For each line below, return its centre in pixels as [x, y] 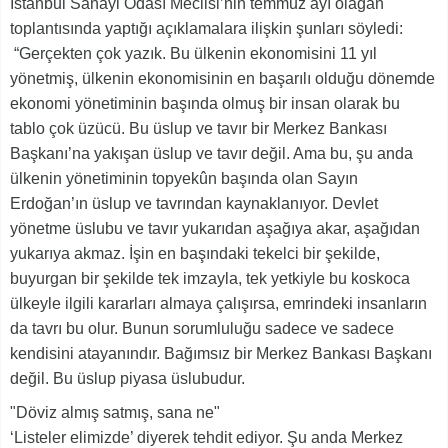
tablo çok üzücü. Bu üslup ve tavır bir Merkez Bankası [198, 129]
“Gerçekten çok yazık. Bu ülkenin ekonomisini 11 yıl [193, 54]
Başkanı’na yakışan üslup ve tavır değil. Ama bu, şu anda [211, 154]
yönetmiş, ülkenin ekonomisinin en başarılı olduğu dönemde [222, 79]
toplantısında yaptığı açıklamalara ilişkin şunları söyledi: [206, 29]
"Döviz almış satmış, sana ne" [115, 413]
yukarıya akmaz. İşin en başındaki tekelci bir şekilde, [195, 254]
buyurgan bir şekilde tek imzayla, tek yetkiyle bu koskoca [210, 279]
